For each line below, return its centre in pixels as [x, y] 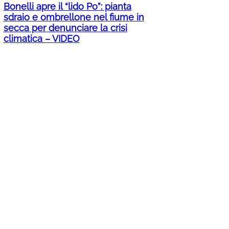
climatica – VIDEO [41, 39]
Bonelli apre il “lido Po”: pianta [67, 7]
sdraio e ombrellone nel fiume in [74, 17]
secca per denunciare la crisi [65, 28]
